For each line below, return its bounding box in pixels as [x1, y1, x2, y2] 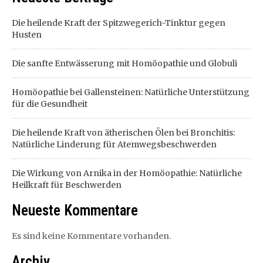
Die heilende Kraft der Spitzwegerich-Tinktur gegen [12, 18, 225, 28]
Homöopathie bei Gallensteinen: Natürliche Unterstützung [12, 87, 249, 97]
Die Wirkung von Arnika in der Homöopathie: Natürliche [12, 168, 242, 178]
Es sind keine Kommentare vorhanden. [12, 231, 171, 241]
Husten [12, 29, 42, 40]
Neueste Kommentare [12, 202, 138, 219]
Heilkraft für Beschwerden [12, 180, 122, 190]
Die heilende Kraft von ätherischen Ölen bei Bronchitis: [12, 127, 235, 138]
